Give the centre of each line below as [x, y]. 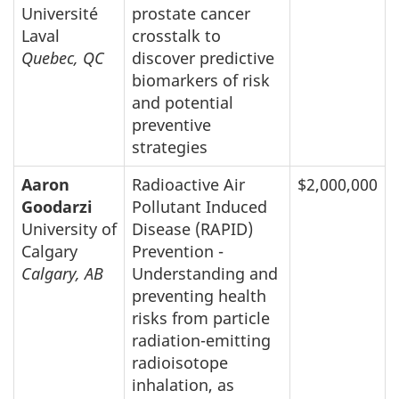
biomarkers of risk [201, 80]
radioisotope [180, 362]
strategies [170, 147]
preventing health [199, 295]
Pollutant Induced [199, 206]
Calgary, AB [62, 273]
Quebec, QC [63, 57]
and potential [183, 102]
